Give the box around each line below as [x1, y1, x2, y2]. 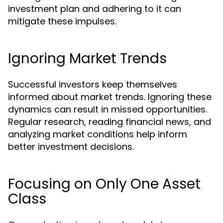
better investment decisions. [8, 140, 134, 153]
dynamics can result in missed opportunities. [8, 103, 207, 115]
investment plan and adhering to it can [8, 2, 181, 15]
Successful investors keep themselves [8, 78, 177, 91]
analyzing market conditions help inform [8, 128, 187, 140]
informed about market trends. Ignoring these [8, 91, 212, 103]
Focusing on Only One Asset [8, 174, 201, 194]
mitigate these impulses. [8, 15, 116, 27]
